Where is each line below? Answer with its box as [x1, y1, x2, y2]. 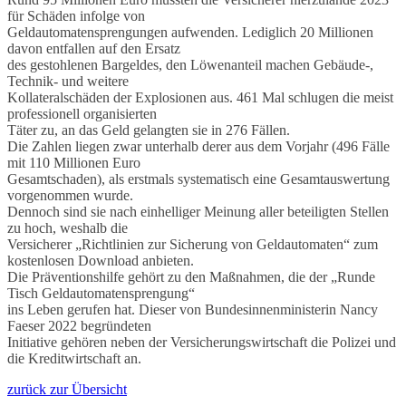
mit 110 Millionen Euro [7, 154, 140, 170]
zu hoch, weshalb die [7, 219, 128, 236]
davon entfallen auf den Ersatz [7, 40, 180, 56]
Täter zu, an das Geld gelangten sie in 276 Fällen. [7, 121, 290, 138]
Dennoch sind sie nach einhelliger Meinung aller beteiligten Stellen [7, 203, 389, 219]
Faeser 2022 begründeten [7, 317, 151, 333]
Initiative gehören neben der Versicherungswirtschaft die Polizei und [7, 333, 396, 350]
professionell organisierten [7, 105, 157, 121]
